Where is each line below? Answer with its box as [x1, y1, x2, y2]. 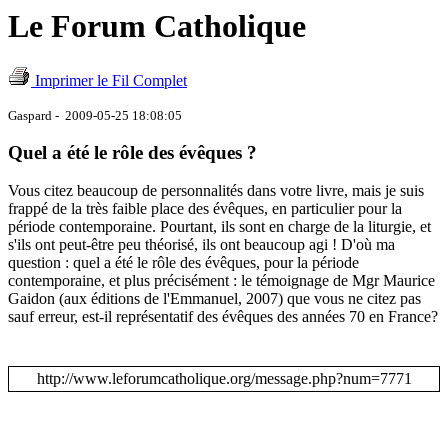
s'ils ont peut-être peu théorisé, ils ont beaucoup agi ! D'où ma [8, 236, 395, 254]
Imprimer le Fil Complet [35, 72, 187, 90]
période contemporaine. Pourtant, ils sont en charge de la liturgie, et [8, 218, 431, 236]
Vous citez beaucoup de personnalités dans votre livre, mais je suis [8, 182, 424, 200]
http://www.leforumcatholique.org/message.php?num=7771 [36, 370, 412, 388]
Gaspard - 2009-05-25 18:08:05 [8, 108, 182, 124]
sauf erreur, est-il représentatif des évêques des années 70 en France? [8, 308, 438, 326]
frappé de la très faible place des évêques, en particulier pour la [8, 200, 402, 218]
